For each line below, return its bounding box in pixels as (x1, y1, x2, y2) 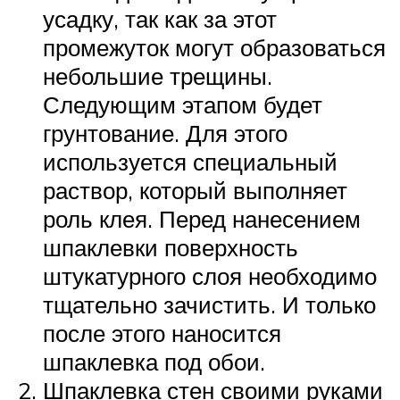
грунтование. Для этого (43, 118, 287, 147)
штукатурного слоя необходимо (43, 261, 377, 290)
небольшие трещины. (43, 61, 272, 90)
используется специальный (43, 146, 337, 176)
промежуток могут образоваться (43, 32, 386, 62)
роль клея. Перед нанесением (43, 204, 361, 233)
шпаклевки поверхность (43, 232, 298, 262)
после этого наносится (43, 318, 281, 347)
